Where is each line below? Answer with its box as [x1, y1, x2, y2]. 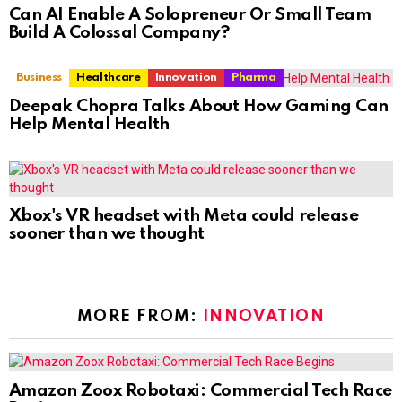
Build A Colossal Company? [9, 24, 230, 42]
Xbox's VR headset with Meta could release [9, 207, 359, 225]
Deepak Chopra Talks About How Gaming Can [9, 98, 389, 116]
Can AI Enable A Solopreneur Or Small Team [9, 6, 371, 24]
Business [16, 72, 63, 84]
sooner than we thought [9, 225, 205, 243]
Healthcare [76, 72, 141, 84]
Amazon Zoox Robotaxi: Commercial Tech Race [9, 382, 392, 400]
